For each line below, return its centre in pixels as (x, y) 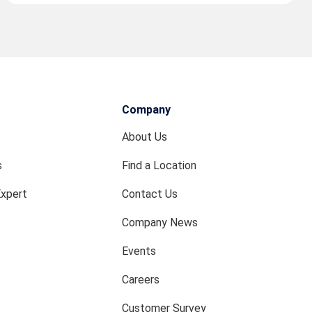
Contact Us (150, 194)
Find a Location (159, 165)
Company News (160, 223)
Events (139, 251)
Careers (141, 280)
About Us (145, 137)
